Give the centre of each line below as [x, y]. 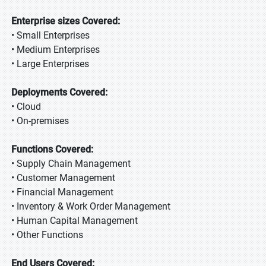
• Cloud [26, 107]
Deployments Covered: [59, 92]
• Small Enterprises [50, 35]
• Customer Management [63, 178]
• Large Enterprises [50, 64]
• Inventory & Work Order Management [91, 206]
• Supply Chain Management [71, 164]
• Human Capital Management [75, 221]
